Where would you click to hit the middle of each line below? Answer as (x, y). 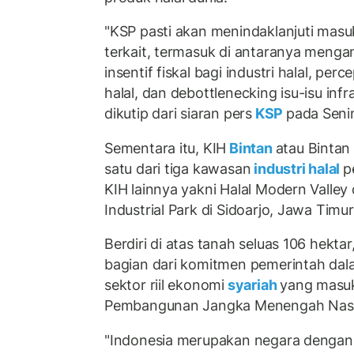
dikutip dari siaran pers (178, 114)
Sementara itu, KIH (166, 148)
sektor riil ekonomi (165, 285)
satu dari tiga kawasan (178, 168)
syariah (252, 285)
